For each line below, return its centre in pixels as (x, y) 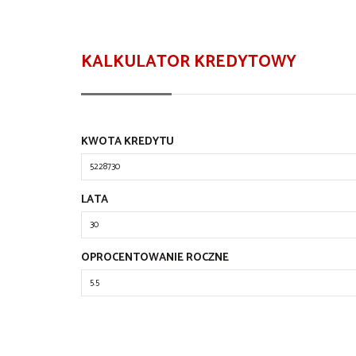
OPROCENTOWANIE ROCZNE (155, 258)
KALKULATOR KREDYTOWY (189, 62)
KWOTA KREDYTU (128, 142)
